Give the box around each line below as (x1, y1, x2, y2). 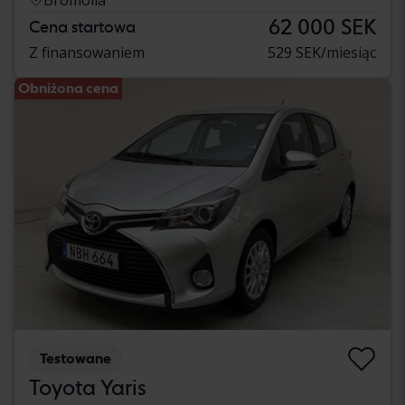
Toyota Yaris (29, 374, 146, 401)
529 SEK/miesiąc (268, 42, 376, 62)
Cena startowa (29, 16, 136, 36)
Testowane (40, 350, 111, 368)
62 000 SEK (268, 13, 376, 40)
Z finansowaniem (29, 42, 145, 62)
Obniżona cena (18, 79, 118, 97)
